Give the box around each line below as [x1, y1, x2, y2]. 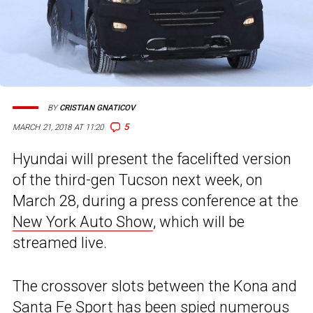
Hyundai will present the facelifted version [13, 150, 291, 168]
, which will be [153, 213, 245, 231]
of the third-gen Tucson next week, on [13, 171, 263, 189]
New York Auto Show [13, 213, 153, 231]
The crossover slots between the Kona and [13, 277, 297, 296]
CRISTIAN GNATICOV [59, 103, 135, 112]
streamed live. [13, 234, 107, 252]
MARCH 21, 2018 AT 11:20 [13, 122, 104, 133]
